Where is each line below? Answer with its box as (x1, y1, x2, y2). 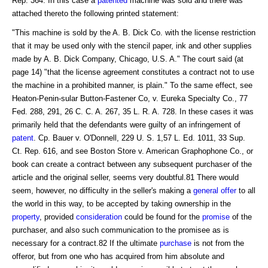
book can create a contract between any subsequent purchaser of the (12, 159, 252, 169)
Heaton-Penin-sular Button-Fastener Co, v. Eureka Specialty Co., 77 (12, 93, 248, 103)
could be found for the (122, 212, 202, 221)
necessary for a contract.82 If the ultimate (12, 238, 160, 248)
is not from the (191, 238, 244, 248)
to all (236, 185, 255, 195)
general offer (193, 185, 236, 195)
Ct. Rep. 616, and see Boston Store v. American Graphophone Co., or (12, 146, 253, 156)
